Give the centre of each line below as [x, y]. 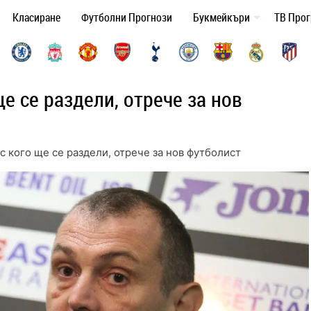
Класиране [36, 18]
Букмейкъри [221, 18]
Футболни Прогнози [127, 18]
